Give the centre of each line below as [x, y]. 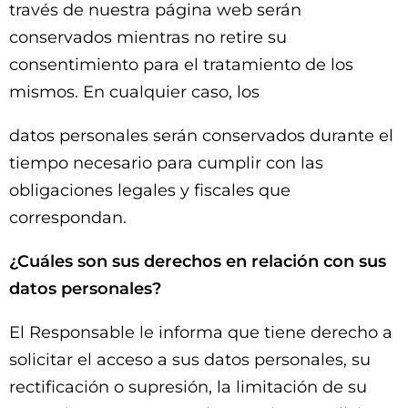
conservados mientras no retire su [148, 37]
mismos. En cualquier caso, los [134, 92]
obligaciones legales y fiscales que [150, 190]
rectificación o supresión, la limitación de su [188, 387]
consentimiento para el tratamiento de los [181, 65]
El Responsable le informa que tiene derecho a [201, 332]
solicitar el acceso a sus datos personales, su [190, 360]
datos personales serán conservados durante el [201, 136]
